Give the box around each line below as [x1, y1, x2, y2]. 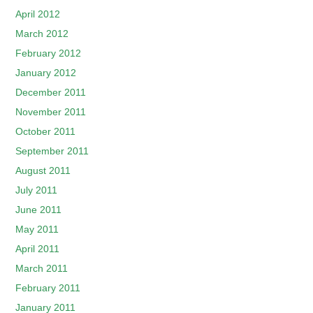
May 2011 [15, 224, 59, 235]
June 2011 [15, 204, 62, 215]
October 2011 [15, 126, 76, 137]
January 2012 [15, 67, 77, 78]
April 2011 [15, 243, 60, 254]
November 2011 [15, 106, 87, 117]
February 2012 [15, 48, 82, 59]
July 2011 [15, 184, 58, 196]
